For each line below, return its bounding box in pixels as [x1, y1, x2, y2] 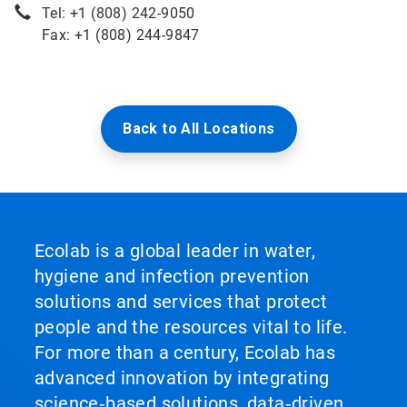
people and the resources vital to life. [35, 316, 348, 338]
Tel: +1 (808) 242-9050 [42, 5, 195, 22]
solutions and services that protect [35, 291, 327, 313]
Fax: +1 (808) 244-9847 [42, 26, 200, 44]
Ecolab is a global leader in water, [35, 240, 315, 262]
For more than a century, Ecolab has [35, 342, 335, 363]
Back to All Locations [123, 120, 275, 137]
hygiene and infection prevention [35, 265, 310, 287]
